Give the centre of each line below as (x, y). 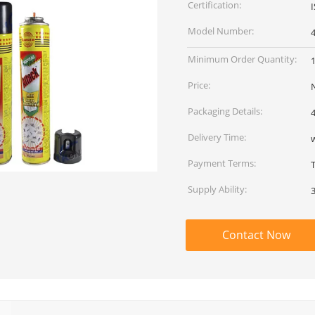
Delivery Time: (217, 137)
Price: (199, 85)
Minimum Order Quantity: (242, 59)
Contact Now (256, 235)
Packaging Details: (225, 111)
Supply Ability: (217, 189)
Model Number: (221, 31)
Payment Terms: (222, 163)
